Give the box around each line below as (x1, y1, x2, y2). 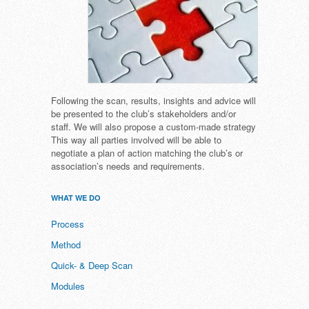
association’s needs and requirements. (51, 159, 205, 172)
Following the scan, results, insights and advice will (51, 94, 256, 107)
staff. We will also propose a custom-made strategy (51, 120, 256, 133)
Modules (51, 279, 85, 292)
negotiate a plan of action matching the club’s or (51, 146, 243, 159)
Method (51, 238, 81, 251)
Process (51, 217, 84, 230)
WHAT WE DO (51, 192, 101, 203)
